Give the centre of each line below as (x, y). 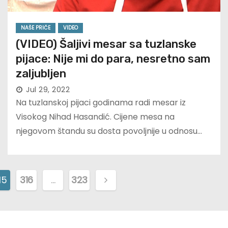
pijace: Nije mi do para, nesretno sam (113, 59)
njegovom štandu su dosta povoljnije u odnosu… (109, 131)
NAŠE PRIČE (36, 28)
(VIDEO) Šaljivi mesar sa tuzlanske (106, 44)
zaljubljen (41, 74)
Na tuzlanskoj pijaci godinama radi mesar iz (101, 103)
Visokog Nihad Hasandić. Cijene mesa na (95, 117)
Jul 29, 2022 (48, 90)
